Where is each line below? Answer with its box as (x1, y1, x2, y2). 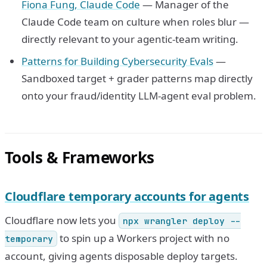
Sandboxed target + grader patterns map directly (21, 71, 253, 85)
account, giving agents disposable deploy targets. (5, 249, 238, 263)
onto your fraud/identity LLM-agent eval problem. (21, 88, 256, 103)
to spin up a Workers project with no (57, 231, 229, 245)
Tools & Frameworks (5, 146, 154, 168)
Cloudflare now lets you (5, 213, 119, 227)
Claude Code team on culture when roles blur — (21, 14, 249, 29)
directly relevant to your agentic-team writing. (21, 32, 238, 46)
